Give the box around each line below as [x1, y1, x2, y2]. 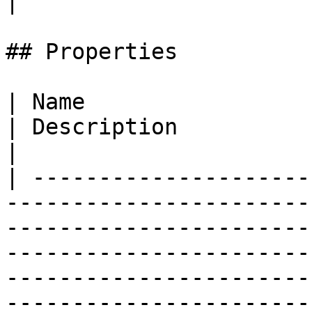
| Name [6, 89, 85, 114]
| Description [6, 114, 178, 139]
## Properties [6, 39, 178, 64]
